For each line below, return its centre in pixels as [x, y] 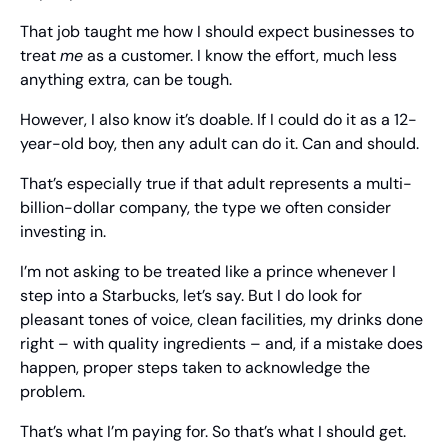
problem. [52, 392]
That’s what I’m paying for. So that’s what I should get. [213, 432]
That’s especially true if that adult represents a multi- [216, 184]
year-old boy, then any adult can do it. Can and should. [219, 144]
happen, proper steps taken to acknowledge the [195, 368]
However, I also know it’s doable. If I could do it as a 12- [218, 120]
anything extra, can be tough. [126, 80]
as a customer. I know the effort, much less [240, 56]
